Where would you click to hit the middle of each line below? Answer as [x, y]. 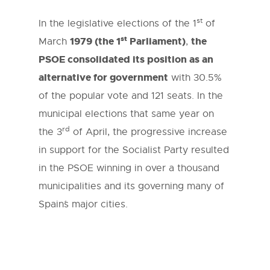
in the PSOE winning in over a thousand [129, 168]
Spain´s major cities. [83, 205]
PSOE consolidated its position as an [126, 60]
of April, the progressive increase [149, 132]
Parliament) [156, 42]
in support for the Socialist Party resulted [134, 150]
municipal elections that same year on [126, 114]
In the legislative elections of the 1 [118, 24]
